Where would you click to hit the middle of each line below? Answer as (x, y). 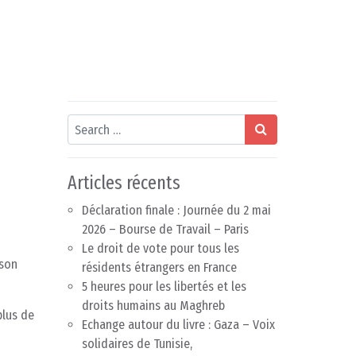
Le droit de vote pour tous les (161, 249)
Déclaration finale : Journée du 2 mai (176, 211)
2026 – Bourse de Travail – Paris (165, 230)
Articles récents (124, 183)
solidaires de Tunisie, (137, 344)
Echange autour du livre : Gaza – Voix (178, 325)
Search (84, 123)
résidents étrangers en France (159, 268)
